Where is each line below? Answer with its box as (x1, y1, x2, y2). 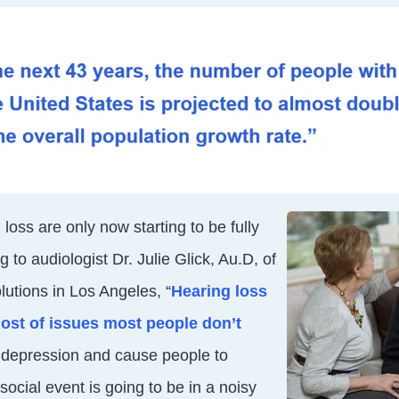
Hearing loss (170, 281, 267, 300)
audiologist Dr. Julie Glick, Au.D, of (26, 249, 276, 268)
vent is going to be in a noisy (53, 378, 256, 396)
